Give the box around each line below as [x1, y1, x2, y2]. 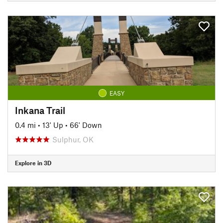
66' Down [70, 120, 102, 129]
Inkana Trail [15, 104, 65, 116]
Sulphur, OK [52, 134, 94, 144]
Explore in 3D [15, 159, 51, 166]
